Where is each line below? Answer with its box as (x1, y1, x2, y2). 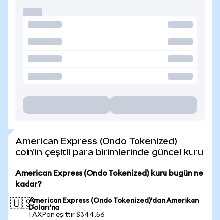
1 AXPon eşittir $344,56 (29, 211, 105, 218)
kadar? (15, 180, 42, 188)
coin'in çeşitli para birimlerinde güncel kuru (15, 147, 203, 157)
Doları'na (29, 204, 59, 211)
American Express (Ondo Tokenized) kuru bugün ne (15, 169, 203, 177)
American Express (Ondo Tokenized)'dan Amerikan (29, 197, 199, 204)
